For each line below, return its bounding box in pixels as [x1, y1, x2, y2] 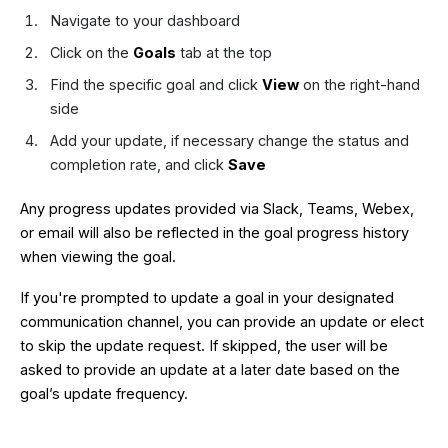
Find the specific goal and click [49, 75, 262, 93]
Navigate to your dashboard [49, 11, 240, 29]
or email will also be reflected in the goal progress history [20, 224, 409, 242]
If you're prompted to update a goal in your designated [20, 289, 394, 307]
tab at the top [175, 43, 272, 61]
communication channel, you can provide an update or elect [20, 313, 424, 331]
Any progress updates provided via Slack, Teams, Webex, [20, 200, 414, 218]
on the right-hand [298, 75, 420, 93]
